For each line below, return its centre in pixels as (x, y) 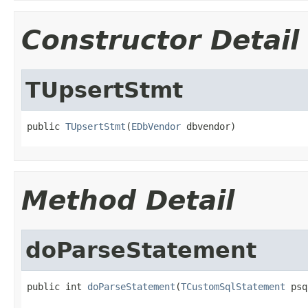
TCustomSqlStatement (233, 286)
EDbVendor (156, 126)
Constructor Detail (160, 40)
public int (57, 286)
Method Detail (128, 200)
